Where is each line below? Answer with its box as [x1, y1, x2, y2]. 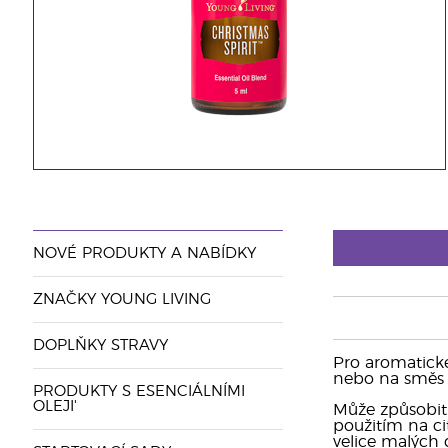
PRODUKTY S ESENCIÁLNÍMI [32, 384, 245, 399]
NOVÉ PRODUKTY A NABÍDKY [32, 246, 256, 261]
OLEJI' [32, 399, 77, 414]
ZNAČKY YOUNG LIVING [32, 292, 211, 307]
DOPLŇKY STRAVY [32, 338, 168, 353]
